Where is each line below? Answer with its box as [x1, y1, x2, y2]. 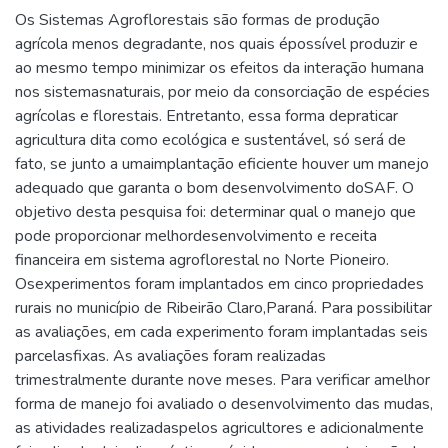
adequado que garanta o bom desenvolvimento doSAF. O [15, 177, 414, 200]
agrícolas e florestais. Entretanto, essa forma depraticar [15, 105, 398, 128]
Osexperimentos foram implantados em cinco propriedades [15, 273, 424, 296]
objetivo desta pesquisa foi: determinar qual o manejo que [15, 201, 416, 224]
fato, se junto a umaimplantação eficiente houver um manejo [15, 153, 429, 176]
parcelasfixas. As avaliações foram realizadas [15, 345, 326, 368]
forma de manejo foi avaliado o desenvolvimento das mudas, [15, 393, 433, 416]
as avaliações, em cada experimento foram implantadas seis [15, 321, 428, 344]
